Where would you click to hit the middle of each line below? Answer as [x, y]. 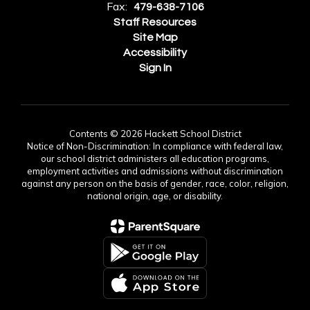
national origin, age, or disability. [155, 196]
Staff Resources [155, 22]
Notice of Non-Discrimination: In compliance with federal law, [155, 146]
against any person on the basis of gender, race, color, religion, [155, 183]
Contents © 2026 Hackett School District [155, 134]
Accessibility [155, 53]
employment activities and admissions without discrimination [155, 171]
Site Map [155, 37]
